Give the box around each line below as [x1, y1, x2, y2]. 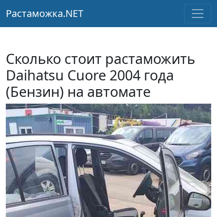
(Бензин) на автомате [6, 82, 151, 101]
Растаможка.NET [6, 7, 83, 20]
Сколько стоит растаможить [6, 49, 195, 68]
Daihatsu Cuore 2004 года [6, 65, 174, 84]
